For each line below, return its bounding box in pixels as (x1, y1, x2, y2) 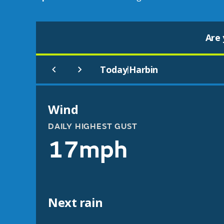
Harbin (129, 63, 158, 75)
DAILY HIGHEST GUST (48, 121, 137, 131)
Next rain (48, 194, 103, 210)
